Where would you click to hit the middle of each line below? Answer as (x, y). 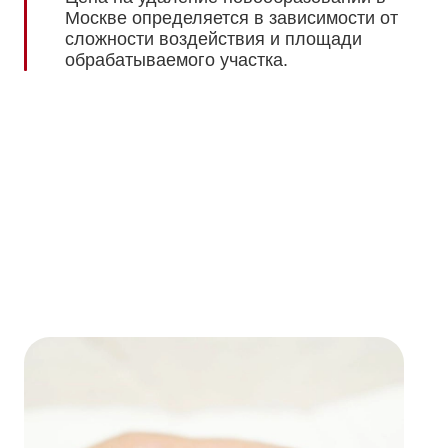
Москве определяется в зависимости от (231, 18)
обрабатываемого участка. (176, 60)
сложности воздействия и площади (213, 39)
